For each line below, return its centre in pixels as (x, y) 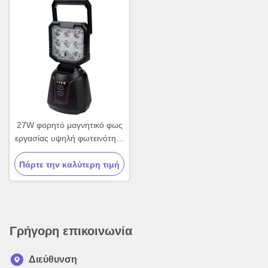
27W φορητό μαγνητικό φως (69, 125)
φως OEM (69, 165)
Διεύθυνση (53, 260)
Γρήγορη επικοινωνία (71, 231)
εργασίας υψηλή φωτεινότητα (69, 138)
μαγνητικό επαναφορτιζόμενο (69, 152)
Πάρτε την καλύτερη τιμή (69, 165)
